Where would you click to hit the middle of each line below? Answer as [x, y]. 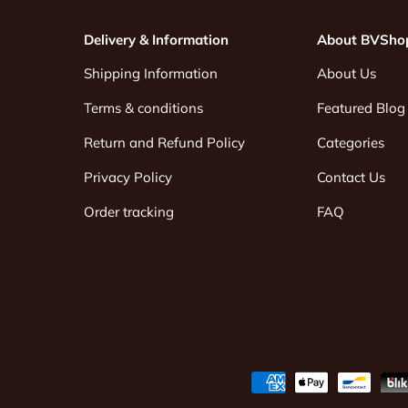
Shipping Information [150, 74]
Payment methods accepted [305, 380]
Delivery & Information [156, 40]
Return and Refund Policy [164, 143]
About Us [347, 74]
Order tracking [128, 212]
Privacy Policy [127, 178]
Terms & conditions [143, 108]
